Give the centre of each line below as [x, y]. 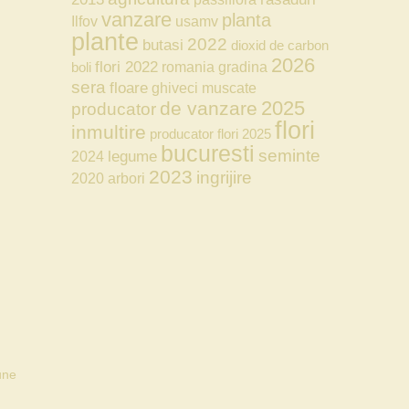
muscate [229, 88]
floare [129, 88]
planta [246, 20]
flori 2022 [126, 67]
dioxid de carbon [280, 45]
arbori [126, 178]
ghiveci [175, 88]
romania [188, 67]
